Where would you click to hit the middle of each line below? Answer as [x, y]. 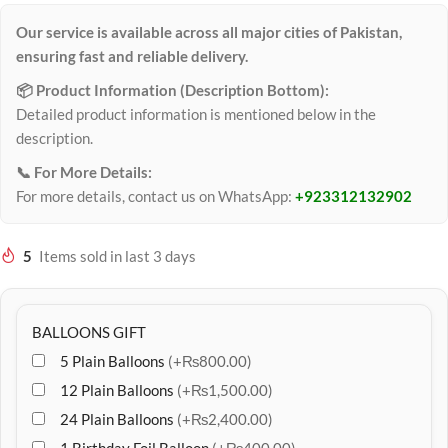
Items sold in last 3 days [117, 256]
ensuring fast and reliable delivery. [132, 56]
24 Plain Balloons [118, 419]
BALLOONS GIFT [89, 332]
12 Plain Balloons [118, 390]
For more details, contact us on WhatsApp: [155, 196]
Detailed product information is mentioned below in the [196, 114]
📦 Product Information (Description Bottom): [172, 90]
